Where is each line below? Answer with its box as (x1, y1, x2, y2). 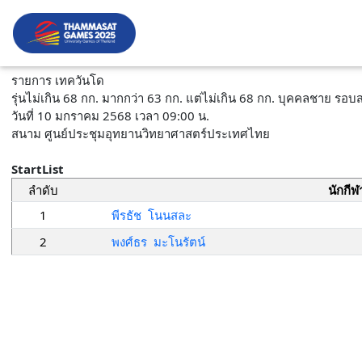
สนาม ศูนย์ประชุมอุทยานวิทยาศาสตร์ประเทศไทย (11, 125, 270, 141)
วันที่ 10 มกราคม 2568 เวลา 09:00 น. (11, 107, 209, 124)
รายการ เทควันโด (11, 72, 107, 88)
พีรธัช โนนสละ (112, 207, 192, 223)
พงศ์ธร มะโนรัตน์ (112, 234, 206, 250)
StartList (11, 161, 64, 177)
